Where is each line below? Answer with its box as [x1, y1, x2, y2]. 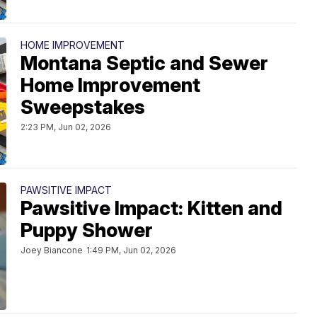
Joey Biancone [21, 245, 83, 255]
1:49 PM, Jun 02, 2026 [86, 245, 176, 255]
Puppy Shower [21, 219, 153, 242]
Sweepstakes [21, 96, 145, 119]
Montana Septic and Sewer [21, 52, 268, 75]
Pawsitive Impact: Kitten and [21, 197, 282, 220]
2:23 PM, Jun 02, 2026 [21, 122, 111, 132]
